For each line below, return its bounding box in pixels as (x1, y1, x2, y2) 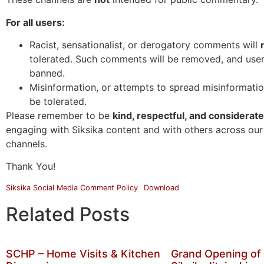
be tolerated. (29, 95, 87, 107)
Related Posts (6, 202, 130, 226)
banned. (29, 67, 65, 79)
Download (143, 183, 179, 192)
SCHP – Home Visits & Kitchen (6, 247, 160, 260)
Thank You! (6, 160, 55, 173)
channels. (6, 137, 47, 150)
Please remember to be (6, 109, 113, 121)
